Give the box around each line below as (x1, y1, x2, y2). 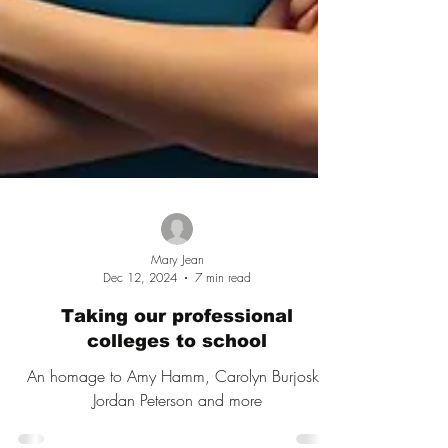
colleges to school (87, 381, 267, 401)
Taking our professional (61, 356, 293, 376)
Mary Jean (150, 301, 204, 318)
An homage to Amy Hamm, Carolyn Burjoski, (26, 415, 328, 437)
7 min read (195, 319, 251, 336)
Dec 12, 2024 (103, 319, 177, 336)
